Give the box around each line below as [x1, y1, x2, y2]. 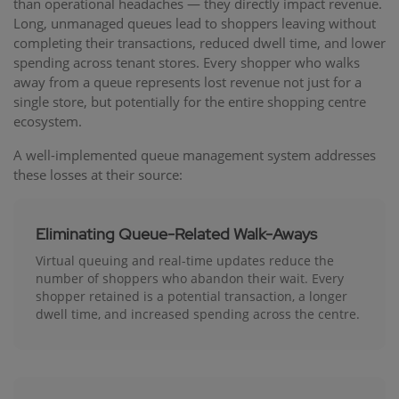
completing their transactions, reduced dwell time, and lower [13, 33, 386, 52]
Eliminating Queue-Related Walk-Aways [36, 223, 317, 244]
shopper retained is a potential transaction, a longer [36, 287, 347, 305]
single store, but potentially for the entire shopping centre [13, 92, 366, 110]
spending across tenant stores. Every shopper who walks [13, 53, 360, 71]
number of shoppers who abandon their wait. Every [36, 269, 344, 287]
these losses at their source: [13, 165, 183, 183]
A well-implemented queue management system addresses [13, 145, 376, 164]
